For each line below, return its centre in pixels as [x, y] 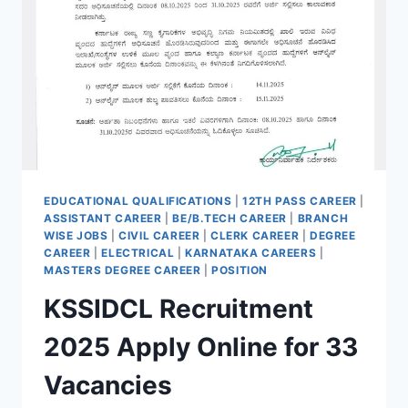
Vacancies [108, 385]
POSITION [240, 270]
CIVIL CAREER [159, 235]
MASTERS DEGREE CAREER [122, 270]
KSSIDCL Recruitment [178, 308]
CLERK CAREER [255, 235]
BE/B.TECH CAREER [229, 218]
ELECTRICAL [138, 252]
